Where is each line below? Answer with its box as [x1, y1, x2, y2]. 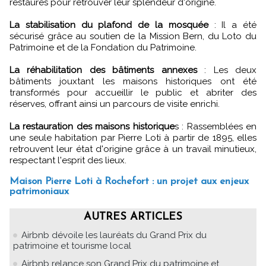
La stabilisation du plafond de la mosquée [9, 19, 208, 30]
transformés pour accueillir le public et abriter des [9, 87, 256, 98]
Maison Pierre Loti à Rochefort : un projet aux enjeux [9, 176, 249, 186]
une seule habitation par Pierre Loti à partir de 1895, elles [9, 132, 256, 143]
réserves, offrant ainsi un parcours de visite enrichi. [9, 98, 220, 109]
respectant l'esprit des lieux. [9, 154, 126, 166]
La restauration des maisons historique [9, 121, 175, 132]
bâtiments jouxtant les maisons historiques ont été [9, 75, 256, 87]
